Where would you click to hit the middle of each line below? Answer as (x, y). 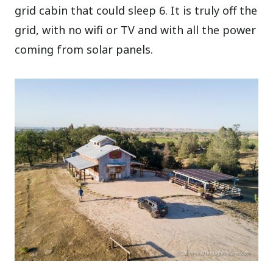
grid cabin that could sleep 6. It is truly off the (136, 10)
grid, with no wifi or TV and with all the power (136, 30)
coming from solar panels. (84, 49)
